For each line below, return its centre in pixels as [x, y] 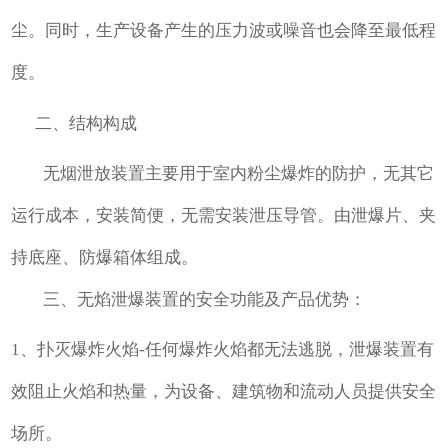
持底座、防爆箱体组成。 [105, 258]
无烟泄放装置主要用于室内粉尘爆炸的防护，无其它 [239, 174]
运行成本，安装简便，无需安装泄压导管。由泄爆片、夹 [224, 216]
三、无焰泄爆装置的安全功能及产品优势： [205, 300]
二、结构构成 [74, 123]
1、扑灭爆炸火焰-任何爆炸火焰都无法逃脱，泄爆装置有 [223, 350]
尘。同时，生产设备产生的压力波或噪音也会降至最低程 [224, 31]
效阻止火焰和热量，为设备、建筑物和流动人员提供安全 [224, 392]
